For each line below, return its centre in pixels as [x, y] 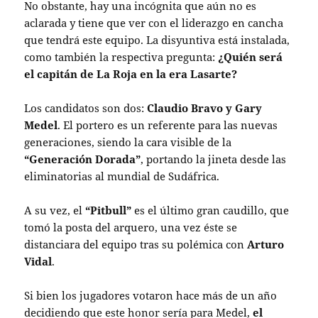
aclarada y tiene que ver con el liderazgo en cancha [154, 23]
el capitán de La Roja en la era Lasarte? [131, 74]
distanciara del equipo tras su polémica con [136, 244]
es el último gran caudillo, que [210, 210]
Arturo [266, 244]
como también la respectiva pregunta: [121, 57]
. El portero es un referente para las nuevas [168, 125]
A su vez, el [55, 210]
